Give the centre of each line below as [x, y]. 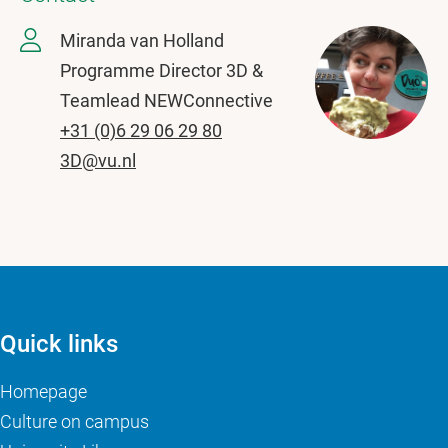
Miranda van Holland [142, 40]
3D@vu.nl [98, 160]
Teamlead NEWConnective [166, 100]
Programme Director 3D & [161, 70]
